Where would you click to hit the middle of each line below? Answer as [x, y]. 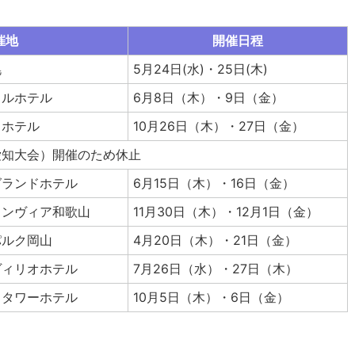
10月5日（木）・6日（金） [212, 297]
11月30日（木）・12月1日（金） [226, 211]
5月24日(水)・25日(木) [201, 69]
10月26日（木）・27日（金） [219, 126]
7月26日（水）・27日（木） [216, 268]
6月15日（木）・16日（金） [214, 183]
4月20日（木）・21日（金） [216, 240]
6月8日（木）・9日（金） [209, 97]
